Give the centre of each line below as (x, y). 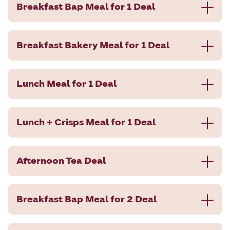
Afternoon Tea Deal (61, 160)
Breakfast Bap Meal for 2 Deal (87, 199)
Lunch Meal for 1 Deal (66, 83)
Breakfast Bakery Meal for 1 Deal (93, 45)
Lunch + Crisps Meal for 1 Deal (86, 122)
